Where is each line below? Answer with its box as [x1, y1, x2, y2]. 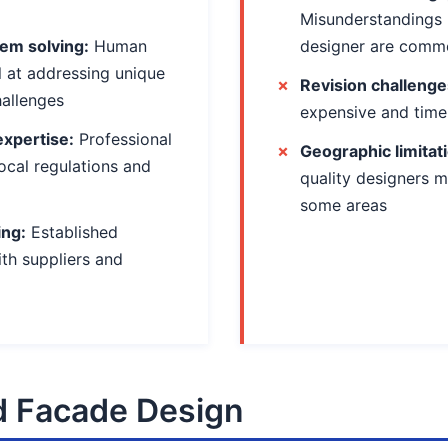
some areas [300, 195, 387, 215]
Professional [74, 129, 172, 149]
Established [26, 222, 118, 242]
